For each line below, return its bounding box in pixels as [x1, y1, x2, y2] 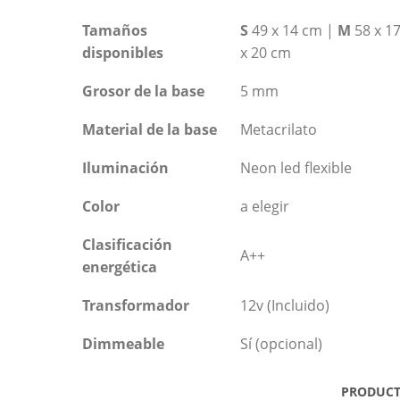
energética [82, 256, 157, 277]
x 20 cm [240, 42, 291, 62]
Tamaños [82, 20, 147, 40]
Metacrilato [240, 119, 317, 139]
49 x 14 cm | [248, 20, 337, 40]
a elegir [240, 196, 289, 216]
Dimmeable [82, 333, 164, 354]
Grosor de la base [82, 80, 204, 101]
